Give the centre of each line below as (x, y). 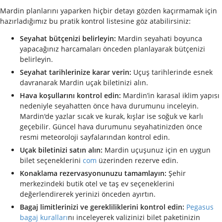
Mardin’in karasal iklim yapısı (170, 96)
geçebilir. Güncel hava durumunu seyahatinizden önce (111, 127)
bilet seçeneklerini (50, 161)
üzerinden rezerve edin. (138, 161)
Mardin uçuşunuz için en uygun (157, 150)
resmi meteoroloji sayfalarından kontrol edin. (95, 137)
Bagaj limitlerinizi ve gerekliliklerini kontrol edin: (102, 207)
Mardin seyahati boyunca (159, 39)
